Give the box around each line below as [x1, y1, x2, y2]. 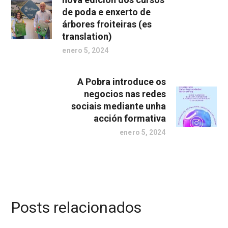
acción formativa [93, 113, 166, 124]
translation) [62, 31, 112, 42]
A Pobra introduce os [77, 76, 166, 88]
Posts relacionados [11, 198, 142, 217]
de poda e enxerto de [62, 7, 151, 18]
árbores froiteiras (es [62, 19, 152, 30]
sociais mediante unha [71, 101, 166, 112]
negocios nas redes [83, 89, 166, 100]
